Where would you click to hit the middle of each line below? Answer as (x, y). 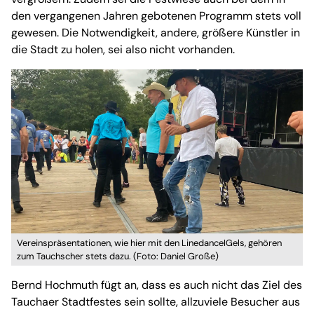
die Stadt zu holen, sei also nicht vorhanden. (123, 50)
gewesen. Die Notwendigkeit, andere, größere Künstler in (156, 33)
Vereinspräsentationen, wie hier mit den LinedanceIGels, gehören (149, 243)
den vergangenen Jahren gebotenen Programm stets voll (156, 16)
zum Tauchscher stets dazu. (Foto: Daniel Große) (118, 257)
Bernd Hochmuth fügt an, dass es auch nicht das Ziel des (157, 285)
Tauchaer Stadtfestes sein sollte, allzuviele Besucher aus (156, 302)
